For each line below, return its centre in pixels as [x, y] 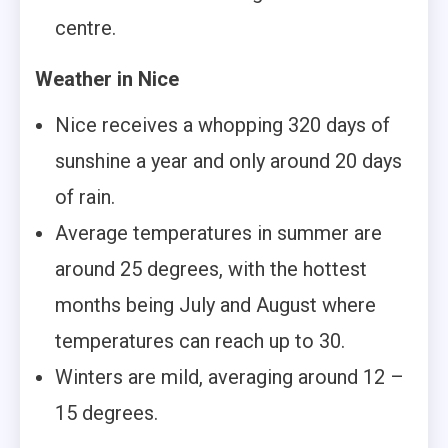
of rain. [85, 197]
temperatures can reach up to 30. [200, 341]
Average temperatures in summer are [218, 233]
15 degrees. [106, 413]
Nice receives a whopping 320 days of [222, 125]
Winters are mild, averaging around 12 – [229, 377]
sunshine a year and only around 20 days [228, 161]
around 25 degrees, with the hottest [211, 269]
